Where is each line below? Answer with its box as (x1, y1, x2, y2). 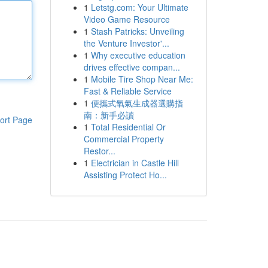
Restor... (83, 145, 115, 157)
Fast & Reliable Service (83, 85, 172, 97)
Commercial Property (83, 133, 164, 145)
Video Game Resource (83, 13, 170, 25)
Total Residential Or (90, 121, 166, 133)
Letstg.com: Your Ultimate (90, 1, 188, 13)
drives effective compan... (83, 61, 180, 73)
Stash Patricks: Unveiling (90, 25, 184, 37)
